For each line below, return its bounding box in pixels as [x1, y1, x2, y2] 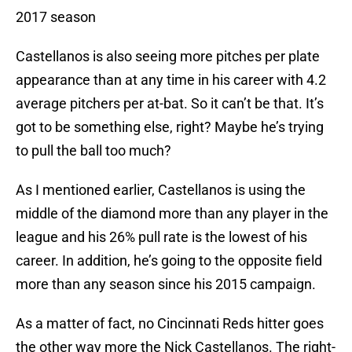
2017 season [16, 9, 96, 26]
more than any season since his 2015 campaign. [16, 276, 316, 293]
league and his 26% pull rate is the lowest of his [16, 229, 307, 246]
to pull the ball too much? [16, 142, 171, 159]
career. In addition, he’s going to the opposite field [16, 252, 322, 269]
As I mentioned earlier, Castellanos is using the [16, 181, 306, 199]
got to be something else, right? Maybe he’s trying [16, 119, 324, 136]
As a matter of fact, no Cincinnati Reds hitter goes [16, 315, 324, 332]
